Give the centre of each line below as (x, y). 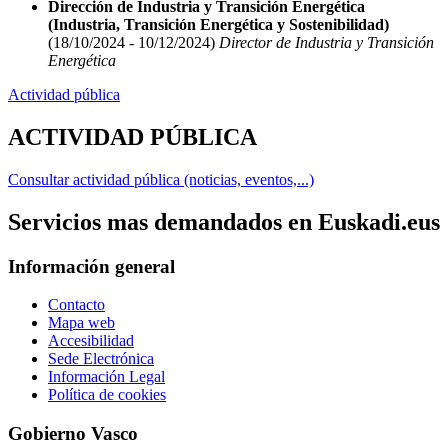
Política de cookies (107, 395)
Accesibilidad (91, 341)
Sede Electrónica (101, 359)
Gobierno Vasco (73, 434)
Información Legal (106, 377)
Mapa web (81, 323)
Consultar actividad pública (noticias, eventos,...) (161, 179)
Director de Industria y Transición (324, 42)
